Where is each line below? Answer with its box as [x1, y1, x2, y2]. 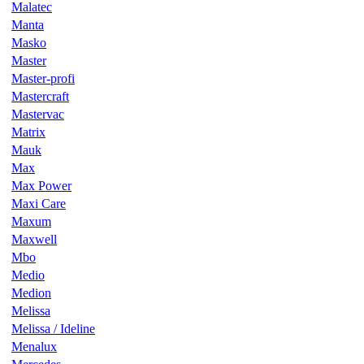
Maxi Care [11, 196, 66, 210]
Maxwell [11, 232, 57, 246]
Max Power [11, 178, 71, 193]
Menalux [11, 339, 57, 353]
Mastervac [11, 106, 64, 121]
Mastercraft [11, 89, 69, 103]
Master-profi [11, 71, 75, 85]
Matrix [11, 124, 45, 139]
